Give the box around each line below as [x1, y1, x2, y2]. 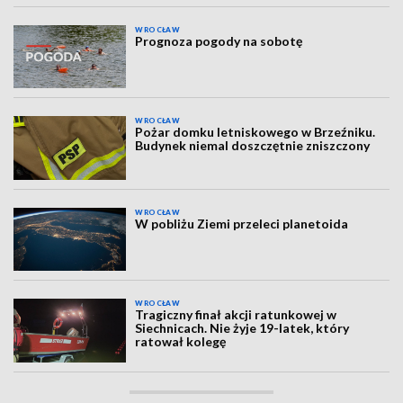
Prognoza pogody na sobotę [135, 33, 303, 49]
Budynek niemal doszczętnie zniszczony [135, 138, 371, 154]
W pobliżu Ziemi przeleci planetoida [135, 215, 349, 231]
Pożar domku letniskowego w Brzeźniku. [135, 124, 376, 140]
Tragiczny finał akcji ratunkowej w [135, 307, 337, 323]
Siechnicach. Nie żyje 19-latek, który [135, 320, 350, 336]
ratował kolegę [135, 334, 227, 350]
